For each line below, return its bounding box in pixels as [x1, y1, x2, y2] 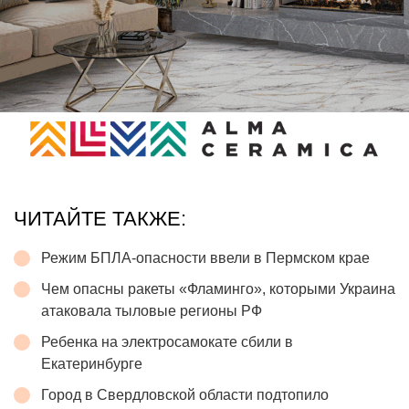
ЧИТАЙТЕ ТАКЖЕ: [14, 206, 186, 230]
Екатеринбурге [41, 355, 142, 372]
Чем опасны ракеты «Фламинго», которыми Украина [41, 280, 395, 297]
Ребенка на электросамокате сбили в [41, 333, 293, 350]
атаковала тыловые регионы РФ [41, 302, 262, 319]
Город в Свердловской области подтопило [41, 386, 329, 403]
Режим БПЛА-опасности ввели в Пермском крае [41, 249, 370, 266]
